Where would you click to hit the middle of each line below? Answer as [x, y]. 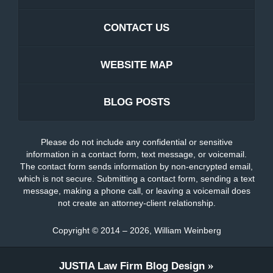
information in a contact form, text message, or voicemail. [136, 154]
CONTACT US [136, 28]
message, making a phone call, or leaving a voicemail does [136, 191]
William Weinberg [187, 230]
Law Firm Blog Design [150, 266]
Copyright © [75, 230]
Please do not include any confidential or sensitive [136, 142]
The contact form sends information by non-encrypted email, [136, 167]
